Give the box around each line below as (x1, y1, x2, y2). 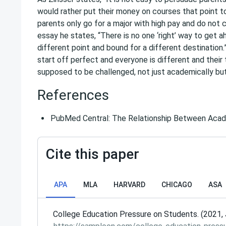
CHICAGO (161, 181, 192, 189)
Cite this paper (46, 146, 139, 162)
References (37, 87, 109, 103)
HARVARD (114, 181, 145, 189)
